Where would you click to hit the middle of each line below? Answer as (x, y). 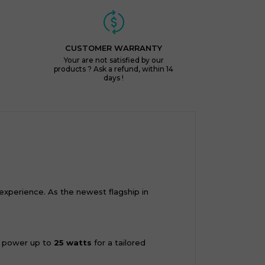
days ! (114, 78)
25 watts (73, 243)
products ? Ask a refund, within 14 (114, 69)
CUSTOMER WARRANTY (114, 48)
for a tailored (119, 243)
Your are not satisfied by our (114, 60)
